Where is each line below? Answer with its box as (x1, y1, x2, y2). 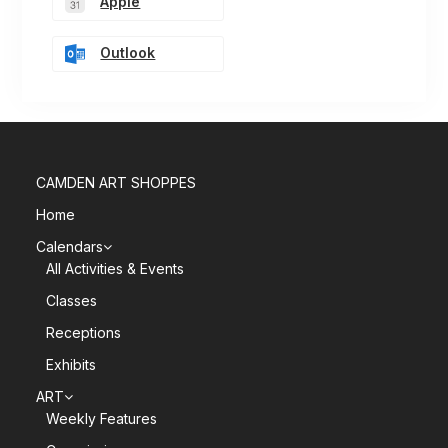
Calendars (36, 238, 104, 256)
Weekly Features (46, 410, 158, 428)
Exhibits (46, 356, 97, 374)
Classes (46, 292, 98, 310)
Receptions (46, 324, 122, 342)
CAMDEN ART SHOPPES (36, 174, 197, 192)
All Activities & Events (46, 260, 185, 278)
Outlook (100, 44, 156, 62)
